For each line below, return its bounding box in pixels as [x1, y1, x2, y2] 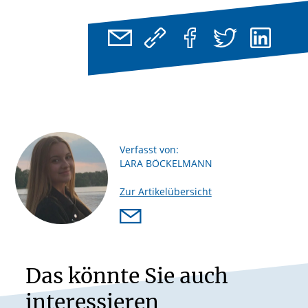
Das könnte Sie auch [25, 263, 229, 289]
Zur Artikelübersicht [119, 184, 212, 198]
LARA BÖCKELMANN [119, 156, 212, 170]
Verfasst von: [119, 142, 179, 156]
